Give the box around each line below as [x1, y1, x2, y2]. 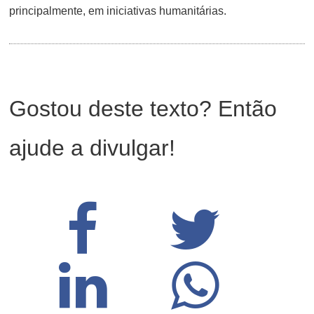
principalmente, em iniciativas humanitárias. [9, 5, 227, 18]
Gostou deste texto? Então [9, 96, 278, 122]
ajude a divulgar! [9, 135, 176, 161]
